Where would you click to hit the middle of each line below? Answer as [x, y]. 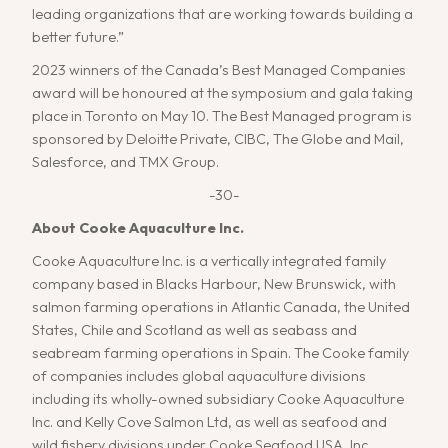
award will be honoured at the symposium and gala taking [223, 93]
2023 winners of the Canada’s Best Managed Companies [219, 70]
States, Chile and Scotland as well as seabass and [195, 330]
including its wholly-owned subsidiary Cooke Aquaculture [218, 399]
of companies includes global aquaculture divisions [199, 376]
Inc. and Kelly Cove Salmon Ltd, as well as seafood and [210, 422]
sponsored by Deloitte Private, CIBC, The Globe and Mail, [218, 139]
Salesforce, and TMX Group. [126, 162]
